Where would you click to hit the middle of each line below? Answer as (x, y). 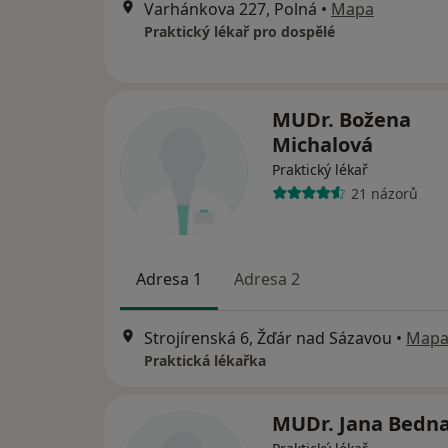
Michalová (322, 144)
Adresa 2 (267, 279)
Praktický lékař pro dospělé (239, 31)
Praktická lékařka (205, 361)
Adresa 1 (169, 279)
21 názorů (384, 193)
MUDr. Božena (341, 119)
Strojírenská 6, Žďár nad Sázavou (268, 338)
